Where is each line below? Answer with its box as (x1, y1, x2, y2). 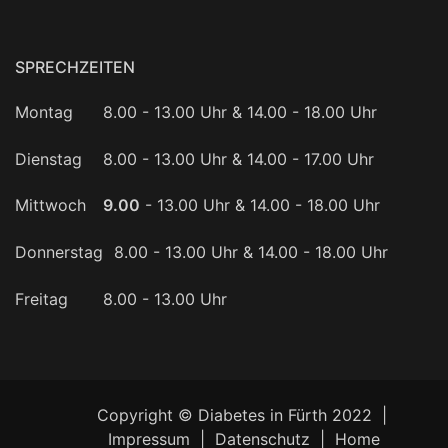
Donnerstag (15, 242, 103, 263)
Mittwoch (15, 195, 86, 216)
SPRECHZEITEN (15, 56, 135, 77)
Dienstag (15, 148, 82, 169)
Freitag (15, 289, 68, 310)
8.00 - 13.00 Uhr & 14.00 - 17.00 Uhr (103, 148, 375, 169)
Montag (15, 101, 73, 122)
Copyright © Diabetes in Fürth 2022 (96, 404, 372, 425)
